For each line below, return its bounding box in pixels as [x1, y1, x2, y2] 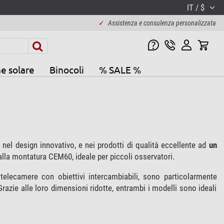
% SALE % [98, 63, 141, 75]
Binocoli [49, 63, 84, 75]
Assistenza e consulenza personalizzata [107, 19, 216, 27]
